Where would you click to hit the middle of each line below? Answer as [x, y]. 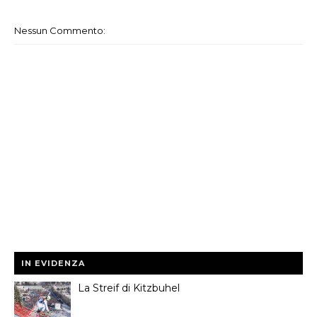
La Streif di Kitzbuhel [129, 288]
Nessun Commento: [60, 30]
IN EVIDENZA [53, 263]
